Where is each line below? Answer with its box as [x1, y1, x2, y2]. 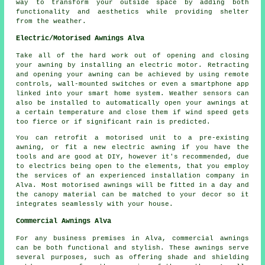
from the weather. [16, 18, 87, 25]
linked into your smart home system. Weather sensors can [16, 90, 249, 98]
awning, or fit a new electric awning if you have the [16, 144, 249, 151]
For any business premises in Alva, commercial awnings [16, 235, 249, 243]
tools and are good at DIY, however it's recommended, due [16, 153, 249, 161]
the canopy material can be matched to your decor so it [16, 191, 249, 199]
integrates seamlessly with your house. [16, 201, 174, 208]
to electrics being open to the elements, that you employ [16, 163, 249, 170]
